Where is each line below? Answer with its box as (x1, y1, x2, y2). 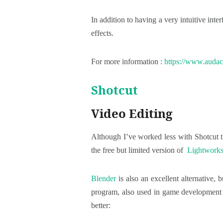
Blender (91, 174, 116, 183)
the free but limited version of (91, 145, 187, 154)
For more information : (91, 57, 164, 66)
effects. (91, 29, 113, 38)
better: (91, 201, 111, 210)
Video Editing (91, 105, 172, 122)
